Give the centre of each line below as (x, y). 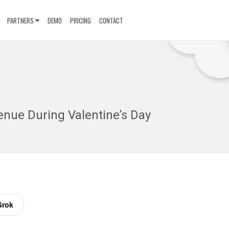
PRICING (80, 20)
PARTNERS (20, 20)
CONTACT (111, 20)
